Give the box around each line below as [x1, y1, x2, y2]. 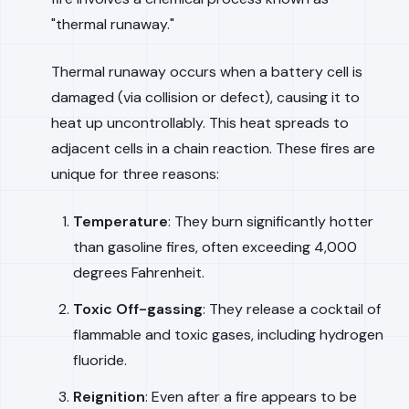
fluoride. [73, 351, 127, 370]
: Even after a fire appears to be [145, 387, 357, 406]
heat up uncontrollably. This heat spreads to [51, 113, 349, 132]
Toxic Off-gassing [73, 299, 203, 319]
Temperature [73, 212, 168, 231]
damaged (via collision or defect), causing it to [51, 88, 360, 107]
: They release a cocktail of [203, 299, 381, 319]
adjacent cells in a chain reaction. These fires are [51, 139, 375, 158]
